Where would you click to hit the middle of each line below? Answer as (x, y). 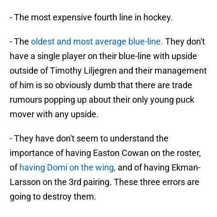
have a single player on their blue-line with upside (103, 56)
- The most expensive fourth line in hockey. (91, 17)
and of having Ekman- (158, 168)
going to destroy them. (53, 197)
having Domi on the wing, (68, 168)
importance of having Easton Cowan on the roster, (105, 153)
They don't (185, 42)
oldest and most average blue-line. (98, 42)
